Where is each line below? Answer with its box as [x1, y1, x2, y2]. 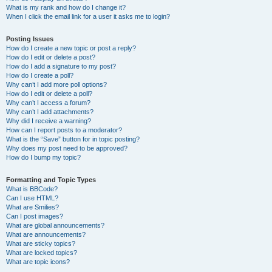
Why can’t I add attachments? [6, 108, 93, 115]
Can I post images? [6, 212, 63, 220]
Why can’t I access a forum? [6, 99, 90, 106]
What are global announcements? [6, 222, 104, 229]
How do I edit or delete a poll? [6, 90, 92, 97]
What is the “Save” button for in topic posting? [6, 135, 140, 143]
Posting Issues [6, 35, 53, 42]
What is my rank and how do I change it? [6, 4, 126, 11]
